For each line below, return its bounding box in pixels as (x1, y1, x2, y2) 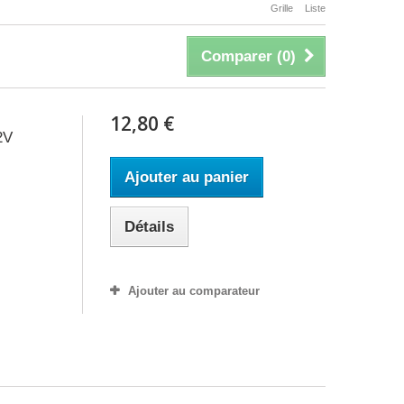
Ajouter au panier (124, 169, 249, 186)
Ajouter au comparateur (127, 284, 260, 298)
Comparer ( (201, 48, 282, 65)
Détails (124, 218, 174, 235)
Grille (271, 3, 293, 14)
